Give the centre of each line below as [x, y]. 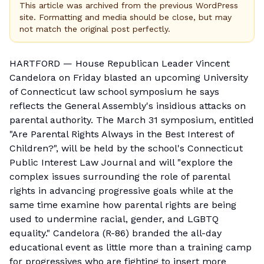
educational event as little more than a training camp [131, 247]
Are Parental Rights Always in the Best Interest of [123, 134]
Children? [32, 148]
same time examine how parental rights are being [123, 205]
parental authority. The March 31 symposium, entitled [132, 120]
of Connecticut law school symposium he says [114, 92]
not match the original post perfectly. [95, 29]
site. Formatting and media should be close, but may [126, 17]
